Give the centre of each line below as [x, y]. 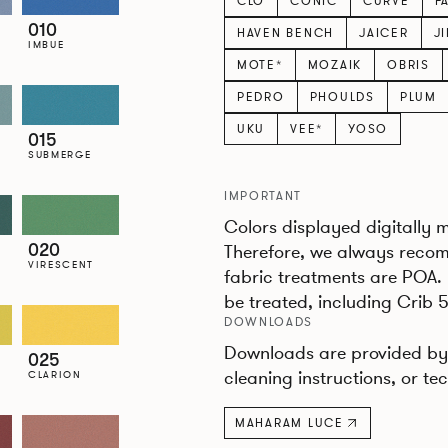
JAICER [384, 32]
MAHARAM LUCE [289, 422]
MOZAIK [335, 64]
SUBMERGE [59, 154]
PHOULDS [342, 96]
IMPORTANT [263, 195]
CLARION [54, 374]
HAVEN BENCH [285, 32]
